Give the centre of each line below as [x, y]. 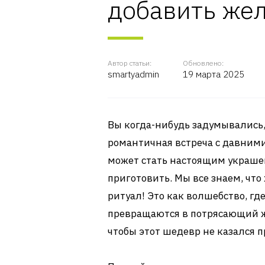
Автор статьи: [130, 63]
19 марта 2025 [214, 74]
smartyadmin [133, 74]
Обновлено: [203, 63]
